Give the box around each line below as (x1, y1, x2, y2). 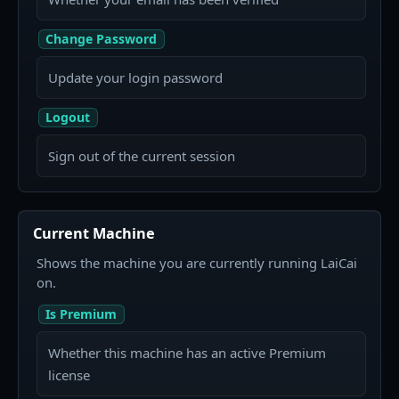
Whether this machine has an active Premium (48, 343, 326, 362)
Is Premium (45, 305, 118, 323)
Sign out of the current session (48, 146, 235, 165)
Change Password (45, 30, 158, 47)
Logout (45, 109, 91, 126)
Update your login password (48, 68, 223, 86)
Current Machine (33, 224, 155, 244)
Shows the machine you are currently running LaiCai (37, 254, 357, 273)
